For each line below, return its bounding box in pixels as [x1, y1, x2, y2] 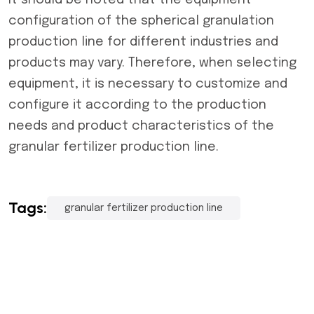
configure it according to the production [8, 99, 266, 111]
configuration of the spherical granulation [8, 15, 274, 27]
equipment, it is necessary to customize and [8, 78, 287, 90]
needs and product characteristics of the [8, 120, 274, 132]
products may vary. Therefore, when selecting [8, 57, 296, 69]
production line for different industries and [8, 36, 278, 48]
